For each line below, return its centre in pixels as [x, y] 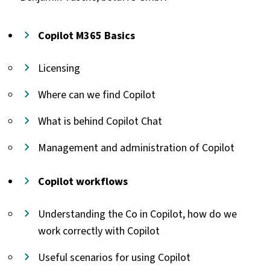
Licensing [59, 68]
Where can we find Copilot [96, 94]
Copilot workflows [83, 181]
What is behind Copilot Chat [100, 121]
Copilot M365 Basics [86, 35]
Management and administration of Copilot [136, 147]
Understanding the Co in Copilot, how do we [137, 214]
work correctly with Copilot [99, 231]
